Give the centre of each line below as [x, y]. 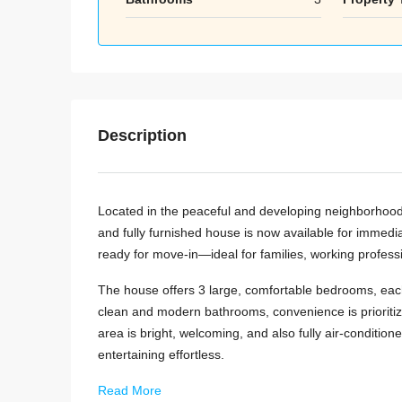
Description [142, 135]
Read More [130, 390]
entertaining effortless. [161, 354]
